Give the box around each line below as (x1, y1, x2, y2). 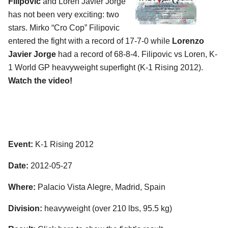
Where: (8, 182, 36, 191)
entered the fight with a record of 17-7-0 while (8, 36, 172, 45)
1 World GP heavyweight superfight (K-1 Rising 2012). (8, 63, 203, 72)
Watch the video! (8, 76, 72, 85)
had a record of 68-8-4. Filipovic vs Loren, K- (56, 49, 217, 59)
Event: (8, 140, 33, 149)
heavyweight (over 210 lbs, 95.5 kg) (42, 204, 172, 213)
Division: (8, 204, 42, 213)
